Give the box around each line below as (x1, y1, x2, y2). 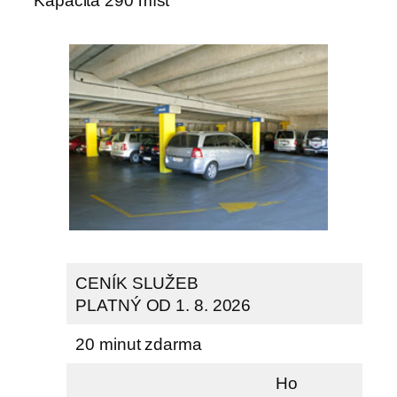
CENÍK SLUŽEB (75, 274, 199, 293)
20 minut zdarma (75, 335, 202, 354)
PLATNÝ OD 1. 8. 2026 (75, 296, 252, 315)
